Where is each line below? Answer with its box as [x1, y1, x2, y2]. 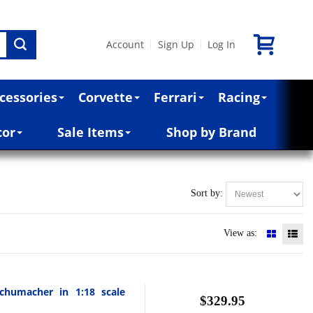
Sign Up [157, 37, 194, 51]
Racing [218, 88, 261, 105]
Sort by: [191, 188, 226, 199]
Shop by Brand [166, 123, 256, 140]
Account [106, 37, 145, 51]
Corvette [78, 88, 133, 105]
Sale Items [57, 123, 124, 140]
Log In [207, 37, 235, 51]
